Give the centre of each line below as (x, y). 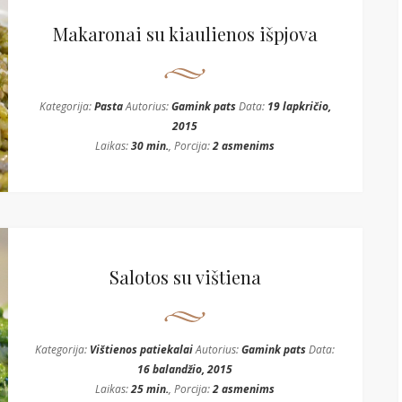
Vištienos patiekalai (142, 350)
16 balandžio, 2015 (185, 369)
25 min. (150, 389)
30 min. (150, 146)
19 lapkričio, (299, 106)
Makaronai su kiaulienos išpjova (185, 34)
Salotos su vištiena (185, 277)
